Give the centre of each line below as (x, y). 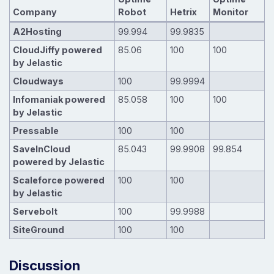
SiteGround (38, 229)
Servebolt (35, 211)
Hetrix (183, 12)
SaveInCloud (41, 149)
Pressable (35, 130)
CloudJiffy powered (57, 50)
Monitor (230, 12)
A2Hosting (37, 31)
